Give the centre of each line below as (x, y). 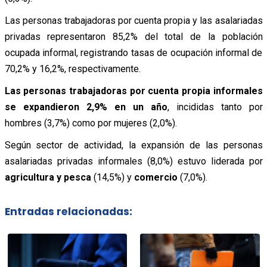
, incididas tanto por (215, 107)
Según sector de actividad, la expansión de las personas (133, 145)
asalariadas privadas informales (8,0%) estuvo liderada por (133, 161)
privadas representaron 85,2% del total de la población (133, 36)
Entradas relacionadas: (68, 212)
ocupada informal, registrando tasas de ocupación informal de (133, 52)
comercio (156, 177)
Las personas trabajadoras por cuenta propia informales (133, 91)
